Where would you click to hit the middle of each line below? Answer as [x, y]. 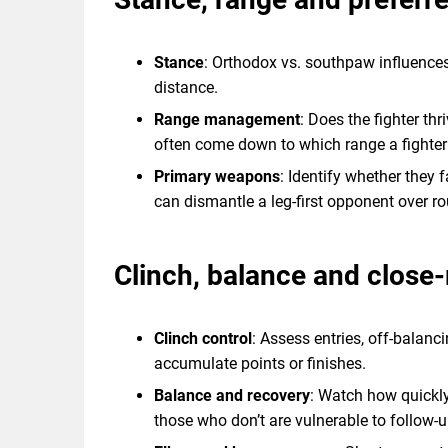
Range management [227, 120]
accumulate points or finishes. [260, 364]
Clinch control [203, 339]
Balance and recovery [232, 396]
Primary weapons [217, 177]
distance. [186, 88]
